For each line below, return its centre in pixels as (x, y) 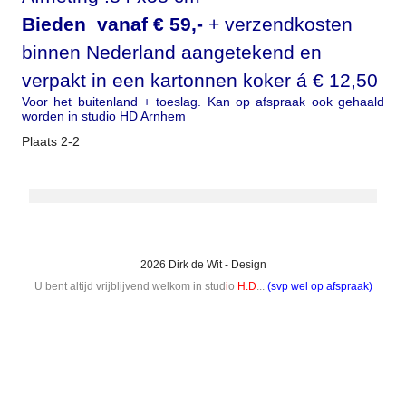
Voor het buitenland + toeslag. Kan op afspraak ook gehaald (203, 101)
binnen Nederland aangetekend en (172, 52)
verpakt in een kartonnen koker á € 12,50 (200, 80)
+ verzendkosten (280, 24)
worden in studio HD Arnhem (104, 116)
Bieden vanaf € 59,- (115, 24)
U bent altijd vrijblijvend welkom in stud (130, 286)
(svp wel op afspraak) (319, 286)
